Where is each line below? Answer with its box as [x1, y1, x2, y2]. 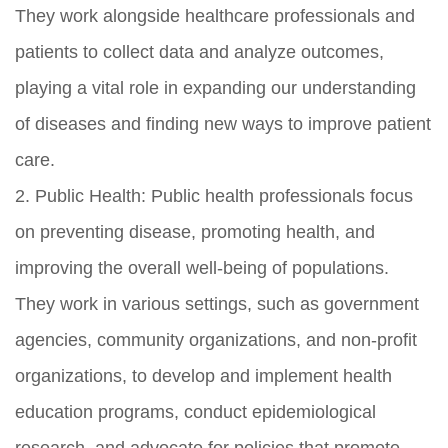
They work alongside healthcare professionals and [15, 5, 415, 26]
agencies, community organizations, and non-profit [15, 329, 417, 350]
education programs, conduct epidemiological [15, 401, 376, 422]
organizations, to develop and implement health [15, 365, 392, 386]
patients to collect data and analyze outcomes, [15, 41, 384, 62]
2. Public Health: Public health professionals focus [15, 185, 413, 206]
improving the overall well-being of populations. [15, 257, 389, 278]
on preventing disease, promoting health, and [15, 221, 375, 242]
